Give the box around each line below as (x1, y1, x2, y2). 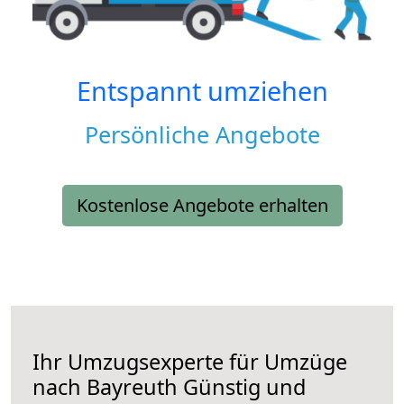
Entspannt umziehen (76, 73, 328, 109)
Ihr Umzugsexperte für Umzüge (32, 347, 347, 377)
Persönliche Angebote (84, 119, 320, 151)
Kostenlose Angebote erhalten (76, 193, 328, 218)
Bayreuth (87, 372, 178, 402)
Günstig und (178, 372, 306, 402)
